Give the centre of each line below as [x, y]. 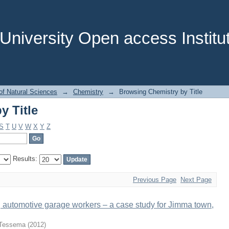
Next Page [196, 180]
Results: [25, 159]
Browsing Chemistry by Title [161, 92]
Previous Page [155, 180]
